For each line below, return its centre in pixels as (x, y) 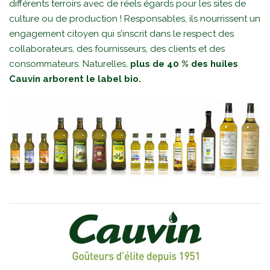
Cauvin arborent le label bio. (75, 79)
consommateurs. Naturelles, (70, 64)
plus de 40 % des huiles (184, 64)
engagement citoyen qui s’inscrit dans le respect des (121, 33)
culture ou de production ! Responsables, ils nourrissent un (135, 18)
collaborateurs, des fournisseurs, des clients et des (117, 49)
